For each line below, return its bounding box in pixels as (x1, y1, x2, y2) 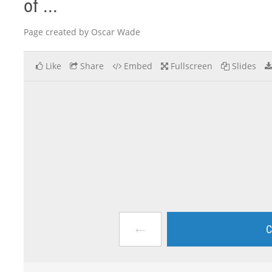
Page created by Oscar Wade (24, 26, 140, 38)
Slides (232, 60, 256, 72)
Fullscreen (171, 60, 212, 72)
